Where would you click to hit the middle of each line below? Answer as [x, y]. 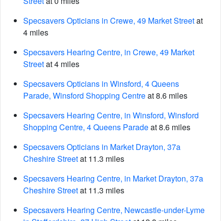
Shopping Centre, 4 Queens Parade [86, 127]
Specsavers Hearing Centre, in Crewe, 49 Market [109, 52]
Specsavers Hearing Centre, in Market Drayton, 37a [113, 178]
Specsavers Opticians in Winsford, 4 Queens [101, 84]
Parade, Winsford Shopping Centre [84, 95]
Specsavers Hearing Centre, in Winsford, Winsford [111, 115]
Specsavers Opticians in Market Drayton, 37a [102, 147]
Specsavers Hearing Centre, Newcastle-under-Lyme [114, 210]
